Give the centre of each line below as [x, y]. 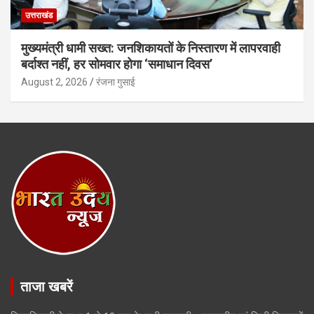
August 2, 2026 [54, 82]
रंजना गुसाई [116, 82]
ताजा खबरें [47, 286]
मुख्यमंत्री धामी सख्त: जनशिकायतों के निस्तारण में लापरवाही [151, 48]
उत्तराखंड [39, 15]
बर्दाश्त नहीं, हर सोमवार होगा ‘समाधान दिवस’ [117, 64]
